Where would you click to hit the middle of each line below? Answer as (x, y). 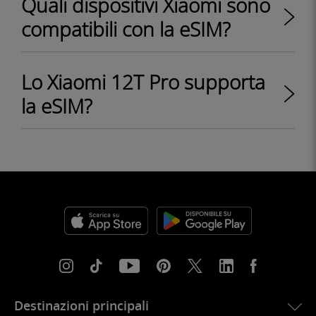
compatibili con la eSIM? (126, 29)
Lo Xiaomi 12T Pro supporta (143, 82)
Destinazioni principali (81, 306)
